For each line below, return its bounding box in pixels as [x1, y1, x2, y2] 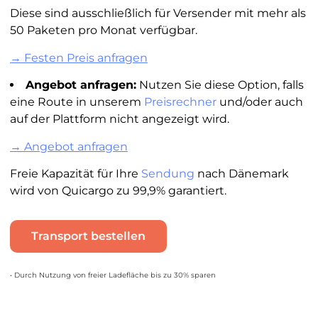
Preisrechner [143, 95, 216, 109]
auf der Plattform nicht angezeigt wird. [9, 112, 229, 126]
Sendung [141, 166, 194, 180]
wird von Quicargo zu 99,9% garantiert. [9, 183, 226, 197]
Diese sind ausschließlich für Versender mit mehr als [9, 6, 306, 21]
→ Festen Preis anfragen [9, 50, 148, 65]
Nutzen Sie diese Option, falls [136, 78, 304, 92]
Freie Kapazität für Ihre [9, 166, 141, 180]
